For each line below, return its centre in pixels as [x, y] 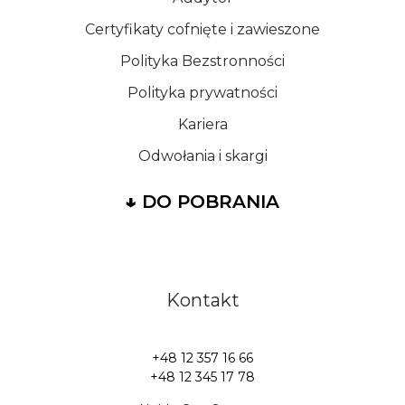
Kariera [202, 124]
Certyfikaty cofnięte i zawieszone [202, 29]
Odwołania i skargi [202, 155]
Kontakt [202, 301]
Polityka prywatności [202, 92]
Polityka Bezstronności [202, 61]
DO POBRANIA [208, 201]
